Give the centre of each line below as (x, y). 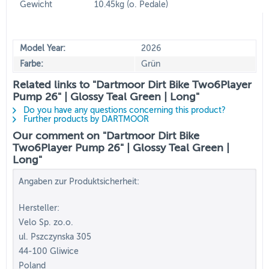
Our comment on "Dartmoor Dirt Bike (106, 136)
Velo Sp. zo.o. (46, 222)
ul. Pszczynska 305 (55, 237)
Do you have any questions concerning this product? (123, 110)
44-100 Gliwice (49, 251)
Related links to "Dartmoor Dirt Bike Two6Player (132, 85)
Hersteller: (39, 208)
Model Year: (43, 48)
